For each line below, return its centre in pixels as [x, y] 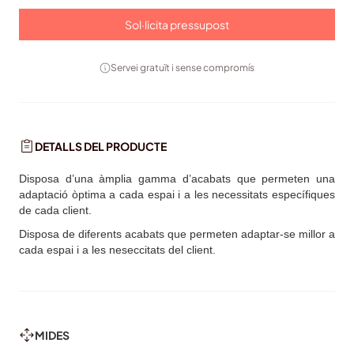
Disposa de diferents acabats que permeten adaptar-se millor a [177, 234]
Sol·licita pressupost [177, 25]
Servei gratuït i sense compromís [183, 68]
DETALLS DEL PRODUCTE [101, 147]
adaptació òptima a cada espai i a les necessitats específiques [177, 195]
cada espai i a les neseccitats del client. [117, 250]
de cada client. [55, 211]
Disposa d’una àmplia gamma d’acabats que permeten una [177, 179]
